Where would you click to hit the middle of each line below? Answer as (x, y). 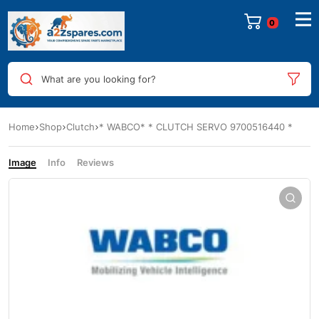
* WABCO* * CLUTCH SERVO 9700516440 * (196, 127)
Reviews (95, 163)
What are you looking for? (98, 79)
